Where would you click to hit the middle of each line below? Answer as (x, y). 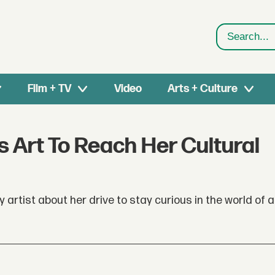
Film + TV (50, 89)
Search (235, 45)
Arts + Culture (202, 89)
